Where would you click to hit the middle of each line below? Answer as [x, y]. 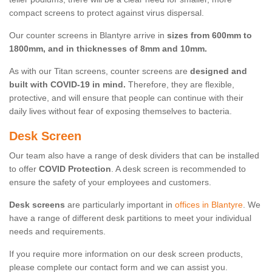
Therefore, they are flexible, [180, 85]
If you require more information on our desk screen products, [126, 254]
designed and [219, 71]
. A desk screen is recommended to [178, 169]
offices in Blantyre [209, 205]
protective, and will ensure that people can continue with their [126, 98]
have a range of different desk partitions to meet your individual [130, 218]
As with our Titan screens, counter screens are [100, 71]
